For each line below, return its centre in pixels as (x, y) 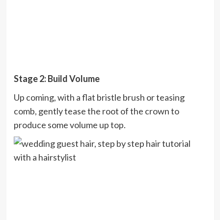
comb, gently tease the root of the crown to (96, 111)
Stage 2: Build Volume (56, 79)
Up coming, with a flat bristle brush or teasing (99, 97)
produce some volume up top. (69, 125)
